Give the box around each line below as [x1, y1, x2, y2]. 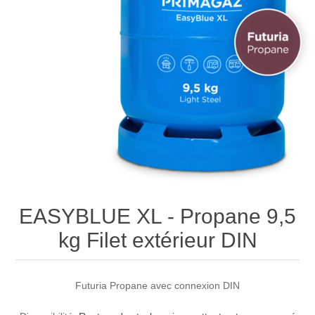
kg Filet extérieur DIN [58, 229, 257, 252]
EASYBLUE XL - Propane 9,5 [19, 205, 296, 228]
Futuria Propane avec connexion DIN [75, 280, 240, 291]
